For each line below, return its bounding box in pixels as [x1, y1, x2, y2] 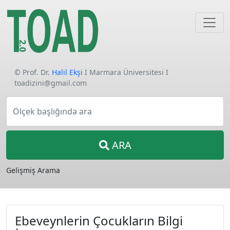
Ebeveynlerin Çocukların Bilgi [15, 212, 183, 229]
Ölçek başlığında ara [13, 106, 92, 117]
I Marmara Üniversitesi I [83, 67, 168, 77]
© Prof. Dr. [14, 67, 52, 77]
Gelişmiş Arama [6, 165, 60, 175]
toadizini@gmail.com [14, 78, 87, 88]
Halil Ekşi [52, 67, 83, 77]
